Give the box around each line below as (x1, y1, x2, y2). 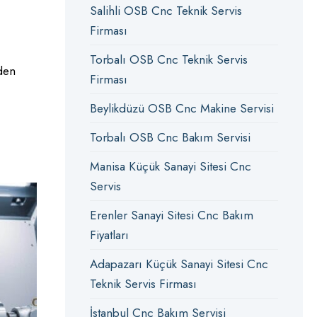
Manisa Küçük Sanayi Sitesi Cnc (89, 158, 251, 175)
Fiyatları (89, 226, 129, 243)
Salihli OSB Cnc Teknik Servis (89, 2, 242, 19)
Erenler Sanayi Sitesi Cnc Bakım (89, 207, 253, 224)
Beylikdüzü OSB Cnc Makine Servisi (89, 100, 274, 117)
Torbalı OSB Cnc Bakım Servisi (89, 129, 250, 146)
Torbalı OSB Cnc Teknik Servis (89, 51, 248, 68)
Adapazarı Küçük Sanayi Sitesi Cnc (89, 255, 268, 272)
